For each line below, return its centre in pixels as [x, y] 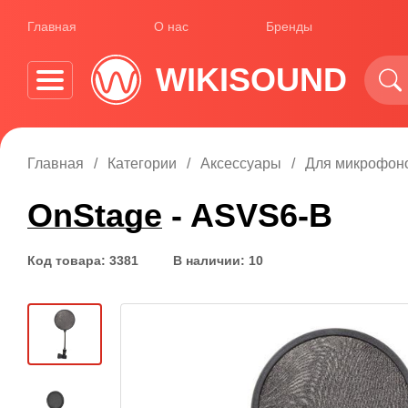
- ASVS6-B [247, 215]
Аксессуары [241, 163]
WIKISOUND [251, 79]
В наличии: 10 [218, 260]
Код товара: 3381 [83, 260]
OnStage [95, 215]
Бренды [289, 26]
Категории [142, 163]
